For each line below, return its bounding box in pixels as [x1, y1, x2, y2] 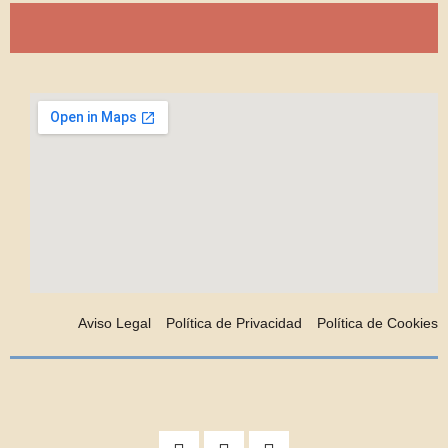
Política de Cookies [317, 315, 438, 331]
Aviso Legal [78, 315, 151, 331]
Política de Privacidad [166, 315, 302, 331]
